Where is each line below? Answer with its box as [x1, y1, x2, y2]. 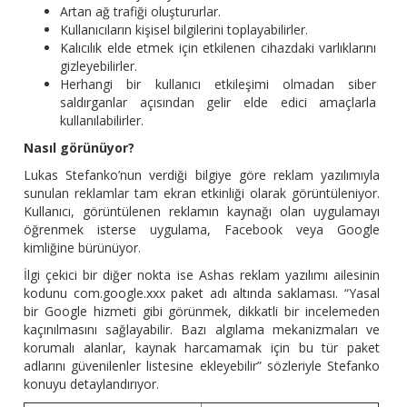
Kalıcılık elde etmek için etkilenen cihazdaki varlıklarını [60, 39, 377, 57]
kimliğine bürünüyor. [24, 239, 142, 257]
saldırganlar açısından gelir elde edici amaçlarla [60, 94, 377, 112]
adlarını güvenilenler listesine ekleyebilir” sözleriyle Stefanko [24, 357, 380, 375]
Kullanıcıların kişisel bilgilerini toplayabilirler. [60, 21, 309, 39]
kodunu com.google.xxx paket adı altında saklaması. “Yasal [24, 284, 380, 303]
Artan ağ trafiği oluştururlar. [60, 3, 222, 21]
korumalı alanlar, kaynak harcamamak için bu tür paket [24, 339, 380, 357]
